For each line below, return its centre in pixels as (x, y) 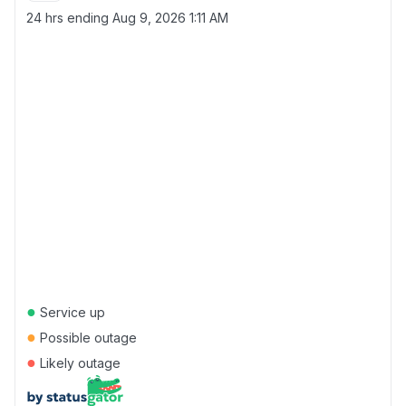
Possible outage (87, 338)
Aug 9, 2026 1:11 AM (170, 18)
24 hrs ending (69, 18)
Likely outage (78, 363)
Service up (71, 312)
